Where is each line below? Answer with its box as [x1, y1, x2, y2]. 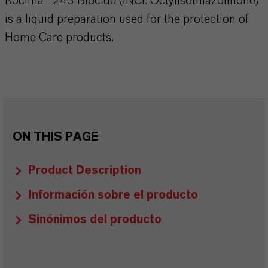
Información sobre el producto [28, 189, 198, 201]
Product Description [28, 165, 141, 176]
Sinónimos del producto [28, 214, 162, 226]
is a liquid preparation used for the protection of [5, 13, 249, 25]
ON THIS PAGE [13, 131, 98, 143]
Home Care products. [5, 32, 114, 44]
